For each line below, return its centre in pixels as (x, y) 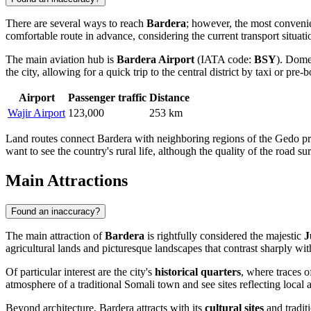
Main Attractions (67, 180)
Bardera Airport (155, 60)
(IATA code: (224, 60)
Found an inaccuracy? (56, 211)
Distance (169, 98)
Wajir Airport (36, 113)
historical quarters (198, 271)
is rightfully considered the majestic (224, 235)
